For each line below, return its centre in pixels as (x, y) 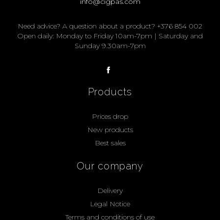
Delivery (110, 190)
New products (110, 129)
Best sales (110, 143)
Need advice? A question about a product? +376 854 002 (110, 26)
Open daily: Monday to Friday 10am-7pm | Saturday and (110, 36)
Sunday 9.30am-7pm (110, 45)
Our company (110, 166)
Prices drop (110, 116)
